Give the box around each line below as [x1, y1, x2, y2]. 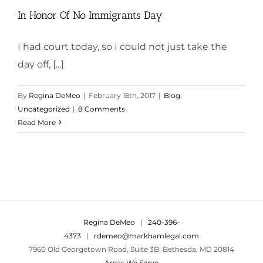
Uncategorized [18, 104, 70, 113]
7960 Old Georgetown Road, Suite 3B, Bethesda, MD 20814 [29, 244, 234, 254]
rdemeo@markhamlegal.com [94, 231, 199, 240]
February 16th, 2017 [89, 90, 156, 100]
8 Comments [78, 104, 125, 113]
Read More [18, 117, 56, 127]
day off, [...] [18, 58, 64, 70]
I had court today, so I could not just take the [18, 41, 227, 52]
